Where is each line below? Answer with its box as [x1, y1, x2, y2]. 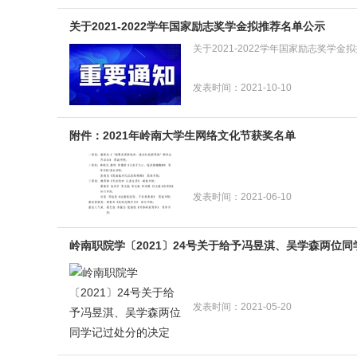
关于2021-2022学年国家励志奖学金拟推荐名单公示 [69, 19, 325, 33]
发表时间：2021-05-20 [193, 301, 292, 313]
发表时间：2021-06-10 [193, 191, 292, 203]
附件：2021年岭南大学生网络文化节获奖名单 [69, 129, 296, 143]
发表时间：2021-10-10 [193, 81, 292, 93]
